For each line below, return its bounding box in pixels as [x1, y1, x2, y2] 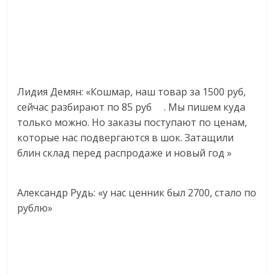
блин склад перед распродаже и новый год [17, 146, 228, 160]
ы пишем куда [177, 100, 246, 114]
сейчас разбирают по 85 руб [17, 100, 155, 114]
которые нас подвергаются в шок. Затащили [17, 131, 234, 145]
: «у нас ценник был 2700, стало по [94, 186, 257, 200]
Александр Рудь [17, 186, 94, 200]
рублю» [17, 201, 53, 215]
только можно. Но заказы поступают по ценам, [17, 116, 248, 130]
